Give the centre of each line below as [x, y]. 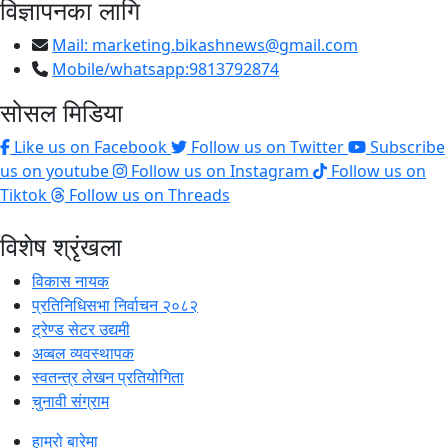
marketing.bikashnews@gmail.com [225, 45]
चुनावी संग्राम [70, 401]
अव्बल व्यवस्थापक [83, 353]
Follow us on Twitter [267, 147]
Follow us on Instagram [220, 171]
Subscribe [407, 147]
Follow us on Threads [149, 195]
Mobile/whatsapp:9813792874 [165, 69]
